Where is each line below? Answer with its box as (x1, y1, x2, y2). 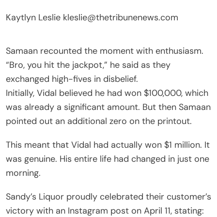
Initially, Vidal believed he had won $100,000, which (6, 87, 208, 99)
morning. (6, 167, 41, 179)
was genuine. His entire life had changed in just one (6, 153, 209, 165)
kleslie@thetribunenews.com (63, 11, 178, 23)
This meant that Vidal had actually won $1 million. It (6, 139, 210, 151)
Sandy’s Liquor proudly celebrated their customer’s (6, 190, 211, 202)
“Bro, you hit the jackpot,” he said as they (6, 59, 170, 71)
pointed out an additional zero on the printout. (6, 115, 192, 127)
